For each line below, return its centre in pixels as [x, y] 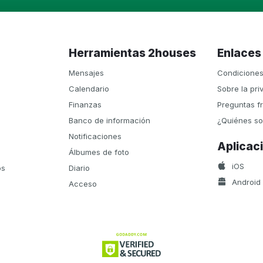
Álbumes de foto [99, 152]
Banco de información [109, 120]
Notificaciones [95, 136]
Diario [79, 168]
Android [245, 182]
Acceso [83, 184]
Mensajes [86, 73]
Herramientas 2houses [136, 53]
